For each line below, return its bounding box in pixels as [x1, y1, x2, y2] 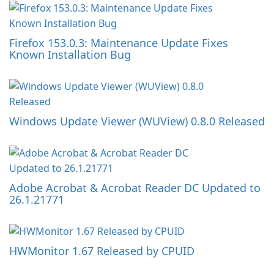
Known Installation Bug [9, 47, 131, 62]
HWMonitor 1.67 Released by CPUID [9, 243, 194, 259]
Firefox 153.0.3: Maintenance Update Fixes [9, 35, 228, 51]
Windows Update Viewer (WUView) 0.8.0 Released [9, 114, 265, 129]
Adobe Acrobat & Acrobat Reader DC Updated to [9, 180, 261, 196]
